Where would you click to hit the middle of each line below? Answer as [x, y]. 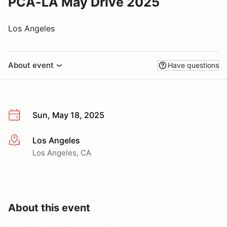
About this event [49, 207]
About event [31, 65]
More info [26, 141]
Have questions [193, 65]
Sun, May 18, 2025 [68, 115]
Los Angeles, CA [62, 153]
